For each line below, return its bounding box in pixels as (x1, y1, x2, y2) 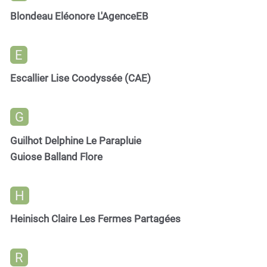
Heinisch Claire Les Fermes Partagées (10, 213, 181, 225)
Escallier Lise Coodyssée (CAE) (10, 72, 151, 85)
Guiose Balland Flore (10, 150, 103, 163)
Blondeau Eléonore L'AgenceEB (10, 10, 148, 22)
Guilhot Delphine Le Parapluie (10, 134, 141, 147)
